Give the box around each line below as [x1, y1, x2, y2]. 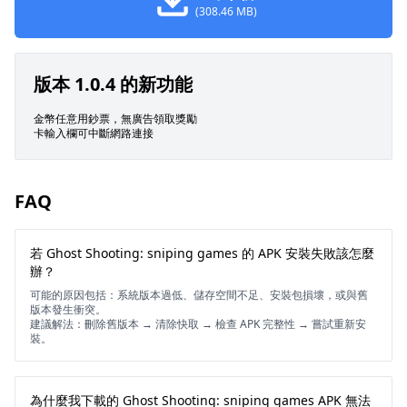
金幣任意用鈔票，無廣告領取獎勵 [34, 111, 197, 126]
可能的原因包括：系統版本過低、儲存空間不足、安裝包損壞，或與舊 [30, 287, 368, 303]
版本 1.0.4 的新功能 [34, 72, 193, 96]
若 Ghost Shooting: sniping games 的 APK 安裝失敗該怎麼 [30, 244, 374, 262]
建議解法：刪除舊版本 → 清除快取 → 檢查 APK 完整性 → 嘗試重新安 [30, 316, 366, 332]
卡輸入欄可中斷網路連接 [34, 125, 154, 141]
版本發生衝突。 [30, 302, 106, 317]
